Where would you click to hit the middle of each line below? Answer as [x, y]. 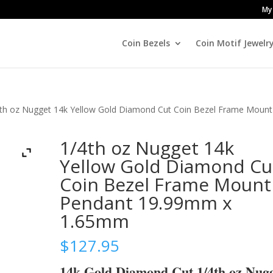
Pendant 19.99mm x [146, 203]
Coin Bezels [146, 43]
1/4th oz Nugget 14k [147, 148]
